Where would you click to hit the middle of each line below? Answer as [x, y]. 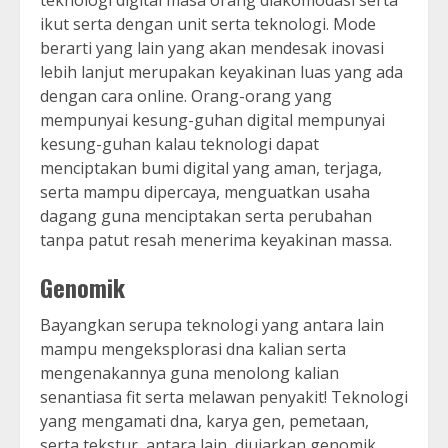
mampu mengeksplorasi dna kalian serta [193, 349]
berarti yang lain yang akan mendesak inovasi [212, 48]
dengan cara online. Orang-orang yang [186, 96]
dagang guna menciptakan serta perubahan [206, 216]
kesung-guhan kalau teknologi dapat [179, 144]
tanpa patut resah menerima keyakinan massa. [216, 240]
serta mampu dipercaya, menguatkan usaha [205, 192]
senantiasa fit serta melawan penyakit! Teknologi [224, 397]
